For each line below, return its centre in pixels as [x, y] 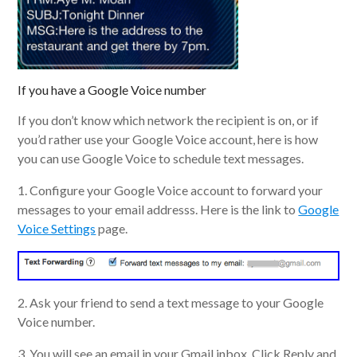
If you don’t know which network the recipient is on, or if [169, 120]
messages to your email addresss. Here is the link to [158, 210]
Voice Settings [57, 229]
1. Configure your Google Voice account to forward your [171, 190]
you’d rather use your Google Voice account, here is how [168, 139]
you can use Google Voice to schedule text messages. [161, 159]
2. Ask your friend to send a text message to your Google [171, 302]
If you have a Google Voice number [112, 90]
